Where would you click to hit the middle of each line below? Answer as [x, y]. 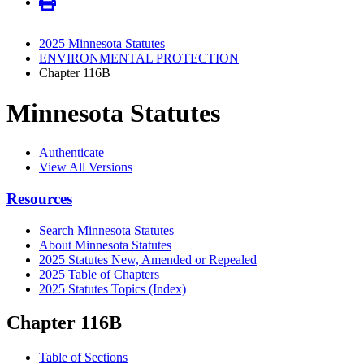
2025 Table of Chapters [99, 274]
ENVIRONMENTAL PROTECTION [139, 58]
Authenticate [71, 153]
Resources [39, 198]
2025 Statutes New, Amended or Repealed [148, 259]
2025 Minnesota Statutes [102, 44]
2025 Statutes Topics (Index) [113, 288]
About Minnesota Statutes [105, 245]
